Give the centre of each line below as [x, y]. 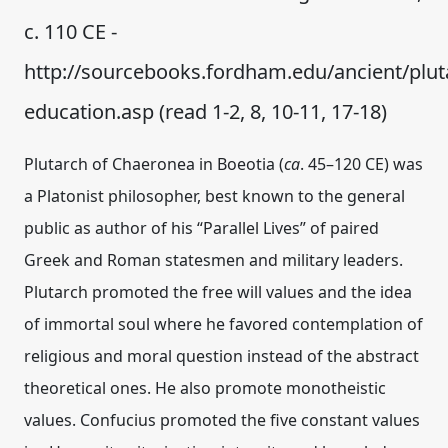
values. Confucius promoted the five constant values [222, 420]
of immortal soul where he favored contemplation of [223, 324]
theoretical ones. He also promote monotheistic [205, 388]
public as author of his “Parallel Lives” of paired [201, 228]
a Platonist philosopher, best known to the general [214, 196]
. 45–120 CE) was [361, 164]
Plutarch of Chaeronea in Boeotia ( [154, 164]
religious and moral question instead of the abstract [221, 356]
